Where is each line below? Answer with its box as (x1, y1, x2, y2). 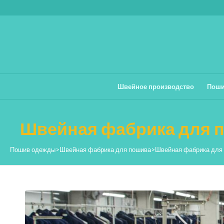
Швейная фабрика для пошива (59, 145, 151, 153)
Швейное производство (117, 82, 194, 90)
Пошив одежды (10, 145, 55, 153)
